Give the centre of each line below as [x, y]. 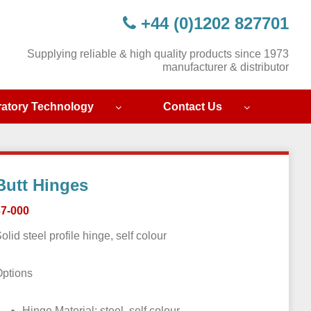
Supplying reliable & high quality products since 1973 [158, 54]
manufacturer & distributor [226, 67]
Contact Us [193, 107]
